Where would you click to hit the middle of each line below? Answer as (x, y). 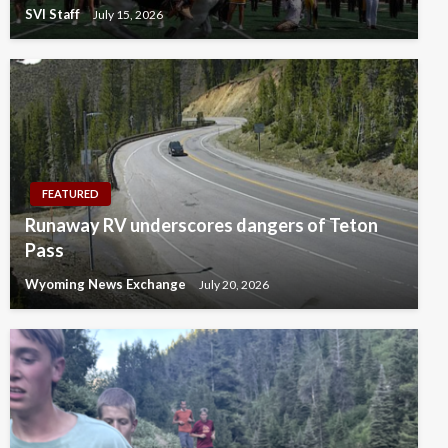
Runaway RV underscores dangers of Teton (201, 225)
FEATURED (70, 194)
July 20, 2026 (234, 284)
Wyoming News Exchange (107, 284)
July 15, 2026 (128, 14)
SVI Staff (54, 14)
